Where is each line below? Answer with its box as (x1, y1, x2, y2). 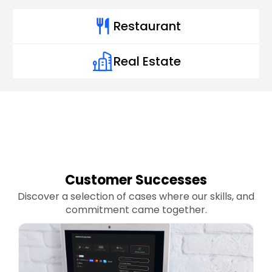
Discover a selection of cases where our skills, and (18, 189, 254, 203)
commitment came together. (65, 203, 207, 217)
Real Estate (113, 53, 181, 70)
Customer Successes (65, 171, 207, 189)
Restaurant (113, 18, 181, 35)
